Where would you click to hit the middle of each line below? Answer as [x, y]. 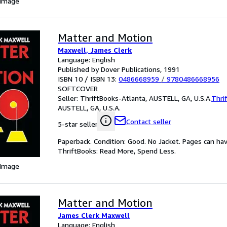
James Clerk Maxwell [94, 215]
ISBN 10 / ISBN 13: [88, 79]
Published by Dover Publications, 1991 [119, 69]
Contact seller [149, 121]
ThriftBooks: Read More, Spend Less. [117, 151]
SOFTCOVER [78, 88]
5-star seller [78, 124]
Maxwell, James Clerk [95, 50]
